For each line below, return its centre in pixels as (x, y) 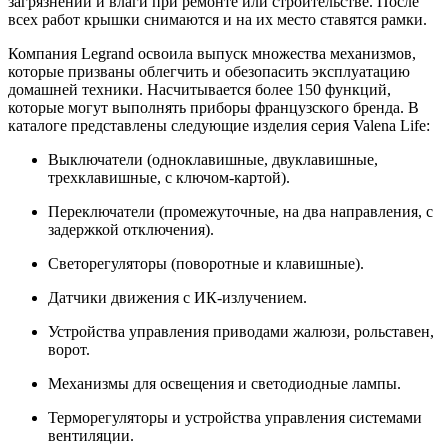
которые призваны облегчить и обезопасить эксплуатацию (209, 72)
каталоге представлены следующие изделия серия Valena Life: (219, 126)
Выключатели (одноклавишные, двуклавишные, (213, 160)
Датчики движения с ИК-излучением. (177, 298)
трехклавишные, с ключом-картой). (169, 178)
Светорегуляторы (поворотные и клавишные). (206, 264)
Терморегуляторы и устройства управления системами (235, 418)
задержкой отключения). (131, 230)
